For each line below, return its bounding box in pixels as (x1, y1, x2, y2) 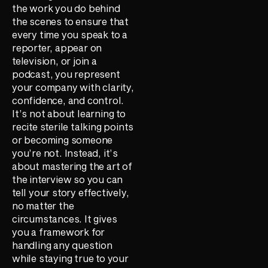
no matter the (12, 199, 74, 211)
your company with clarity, (12, 81, 134, 93)
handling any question (12, 239, 112, 251)
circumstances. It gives (12, 212, 117, 224)
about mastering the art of (12, 160, 132, 172)
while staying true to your (12, 252, 129, 264)
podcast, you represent (12, 68, 120, 80)
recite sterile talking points (12, 120, 134, 132)
